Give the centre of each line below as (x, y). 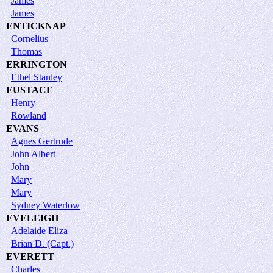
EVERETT (30, 256)
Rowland (29, 115)
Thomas (27, 51)
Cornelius (30, 38)
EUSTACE (30, 90)
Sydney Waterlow (45, 205)
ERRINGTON (37, 64)
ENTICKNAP (36, 26)
